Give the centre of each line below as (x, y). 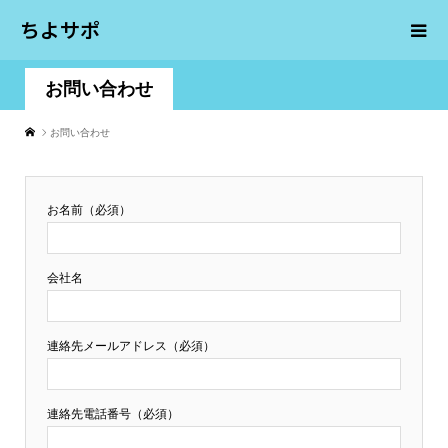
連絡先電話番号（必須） (112, 414)
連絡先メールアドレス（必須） (130, 346)
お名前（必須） (88, 210)
